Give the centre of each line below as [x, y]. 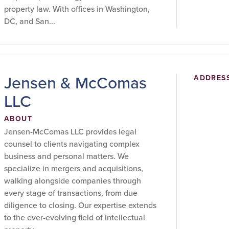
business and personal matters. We [66, 156]
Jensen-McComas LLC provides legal [70, 132]
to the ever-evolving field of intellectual [75, 217]
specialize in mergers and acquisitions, [74, 168]
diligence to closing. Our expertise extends [80, 205]
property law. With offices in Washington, [77, 9]
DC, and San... [30, 21]
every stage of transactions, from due [71, 193]
